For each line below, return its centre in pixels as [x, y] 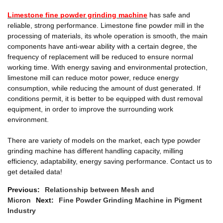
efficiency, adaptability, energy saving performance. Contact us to [110, 161]
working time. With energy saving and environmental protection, [108, 67]
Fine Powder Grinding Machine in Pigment [130, 200]
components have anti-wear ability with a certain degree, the [102, 46]
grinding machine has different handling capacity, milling [95, 151]
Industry [22, 211]
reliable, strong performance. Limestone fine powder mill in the [106, 25]
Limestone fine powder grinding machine [77, 15]
